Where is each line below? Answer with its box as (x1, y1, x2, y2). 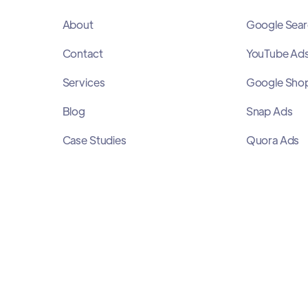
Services (62, 75, 105, 90)
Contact (62, 46, 103, 61)
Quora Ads (245, 133, 300, 148)
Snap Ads (245, 104, 293, 119)
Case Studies (62, 133, 126, 148)
